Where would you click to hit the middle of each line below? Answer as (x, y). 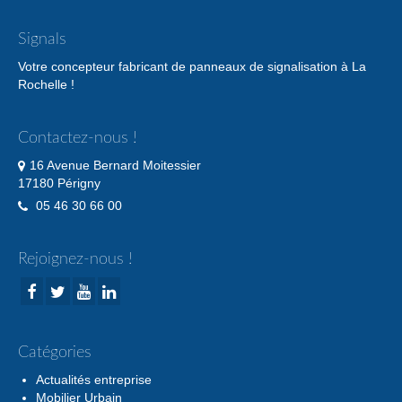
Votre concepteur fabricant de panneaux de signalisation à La (192, 67)
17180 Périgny (59, 184)
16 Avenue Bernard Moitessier (115, 166)
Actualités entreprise (94, 380)
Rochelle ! (46, 85)
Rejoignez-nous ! (75, 260)
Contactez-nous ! (77, 139)
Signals (42, 40)
